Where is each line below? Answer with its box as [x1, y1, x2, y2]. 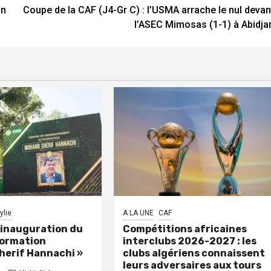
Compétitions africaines [123, 223, 247, 235]
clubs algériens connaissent [123, 247, 266, 259]
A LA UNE [123, 208, 154, 217]
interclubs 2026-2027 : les [123, 235, 257, 247]
